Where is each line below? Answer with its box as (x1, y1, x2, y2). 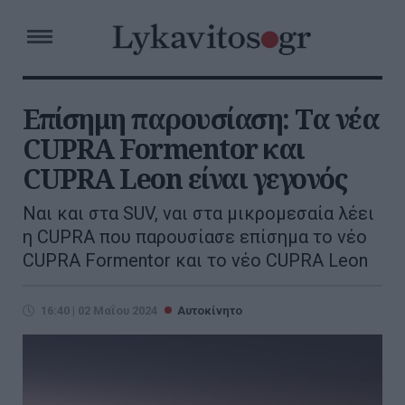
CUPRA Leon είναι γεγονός (23, 160, 346, 197)
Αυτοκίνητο (177, 304, 242, 317)
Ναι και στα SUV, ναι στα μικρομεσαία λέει (23, 202, 374, 224)
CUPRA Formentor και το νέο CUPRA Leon (23, 250, 368, 271)
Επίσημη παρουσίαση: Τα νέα (23, 100, 379, 137)
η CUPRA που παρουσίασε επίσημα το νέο (23, 226, 367, 248)
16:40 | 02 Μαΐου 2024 (41, 304, 157, 317)
